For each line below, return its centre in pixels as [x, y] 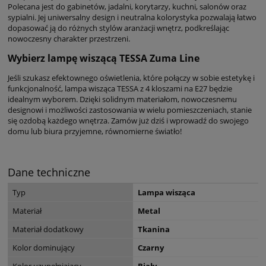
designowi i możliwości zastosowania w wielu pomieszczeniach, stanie [130, 110]
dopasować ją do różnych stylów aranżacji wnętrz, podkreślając [118, 28]
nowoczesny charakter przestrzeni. [69, 38]
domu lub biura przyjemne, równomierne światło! [95, 131]
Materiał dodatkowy [48, 229]
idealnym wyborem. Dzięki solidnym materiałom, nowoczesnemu [122, 99]
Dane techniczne [49, 172]
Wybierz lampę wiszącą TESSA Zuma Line [104, 58]
